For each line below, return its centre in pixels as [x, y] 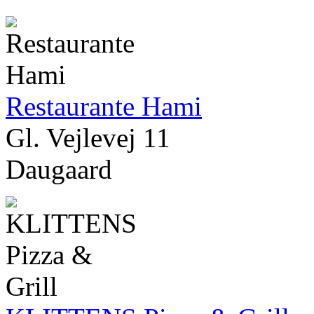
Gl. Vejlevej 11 [88, 138]
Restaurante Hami [104, 107]
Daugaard [59, 170]
